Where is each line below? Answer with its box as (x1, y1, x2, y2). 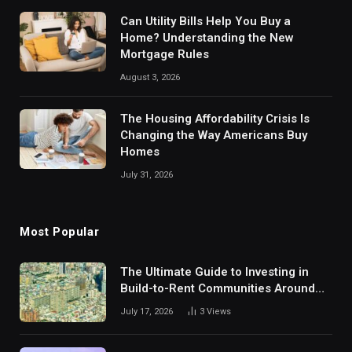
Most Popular (20, 224, 100, 239)
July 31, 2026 (120, 169, 173, 180)
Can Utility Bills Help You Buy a (120, 13, 291, 28)
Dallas (120, 297, 155, 312)
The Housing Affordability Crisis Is (120, 111, 310, 126)
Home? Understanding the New (120, 30, 294, 45)
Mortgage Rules (120, 46, 209, 61)
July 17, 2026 (120, 306, 173, 317)
